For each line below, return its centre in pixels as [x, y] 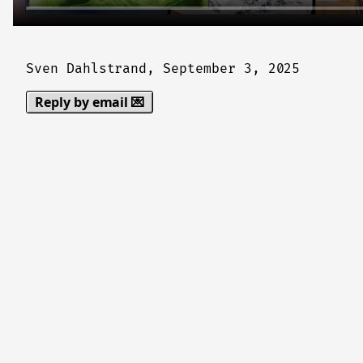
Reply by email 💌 [90, 102]
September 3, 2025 [232, 68]
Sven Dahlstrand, [95, 68]
